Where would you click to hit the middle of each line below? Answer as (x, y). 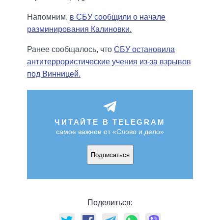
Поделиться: (110, 203)
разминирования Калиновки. (79, 29)
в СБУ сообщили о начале (118, 17)
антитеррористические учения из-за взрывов (109, 62)
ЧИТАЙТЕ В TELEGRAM (110, 122)
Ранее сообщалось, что (70, 50)
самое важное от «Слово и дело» (110, 132)
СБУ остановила (144, 50)
